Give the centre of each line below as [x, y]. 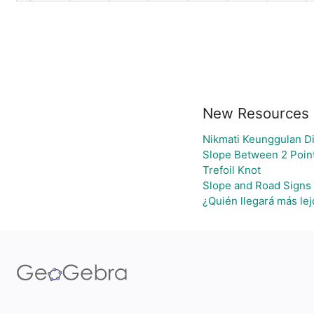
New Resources [255, 113]
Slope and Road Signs [257, 185]
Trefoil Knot [231, 170]
